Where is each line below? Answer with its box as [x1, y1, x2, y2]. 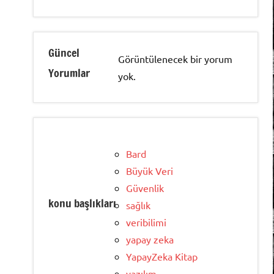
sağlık [126, 199, 150, 212]
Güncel [48, 45, 80, 61]
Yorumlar [48, 65, 90, 81]
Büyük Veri [126, 165, 173, 177]
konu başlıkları [48, 194, 116, 211]
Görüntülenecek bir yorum [118, 53, 233, 65]
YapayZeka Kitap [126, 250, 198, 263]
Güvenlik [126, 182, 164, 194]
